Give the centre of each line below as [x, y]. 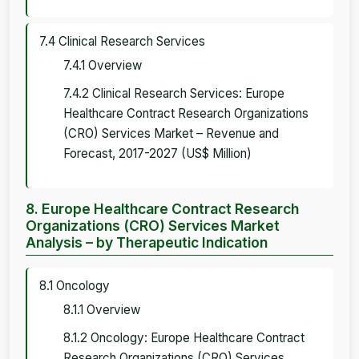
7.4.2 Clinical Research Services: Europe [174, 93]
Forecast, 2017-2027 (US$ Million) [157, 153]
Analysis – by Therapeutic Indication [147, 242]
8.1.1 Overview [102, 309]
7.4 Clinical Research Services [122, 41]
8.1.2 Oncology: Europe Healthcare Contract [184, 337]
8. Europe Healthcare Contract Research [162, 208]
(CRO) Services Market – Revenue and [171, 133]
